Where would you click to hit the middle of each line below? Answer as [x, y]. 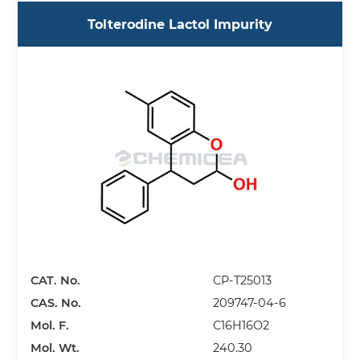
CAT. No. [56, 281]
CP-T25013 [243, 281]
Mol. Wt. [55, 348]
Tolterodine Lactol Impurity [180, 24]
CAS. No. [56, 303]
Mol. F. [50, 326]
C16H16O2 [241, 326]
